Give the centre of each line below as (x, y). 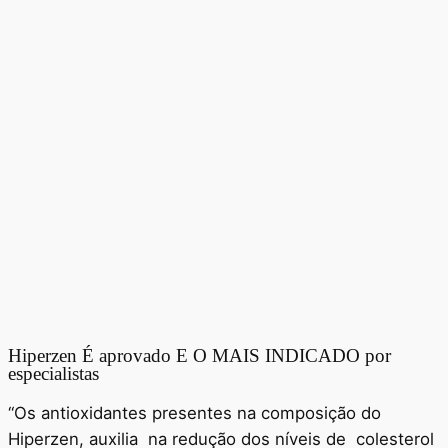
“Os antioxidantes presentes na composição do (194, 412)
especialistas (53, 373)
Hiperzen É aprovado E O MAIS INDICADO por (199, 355)
